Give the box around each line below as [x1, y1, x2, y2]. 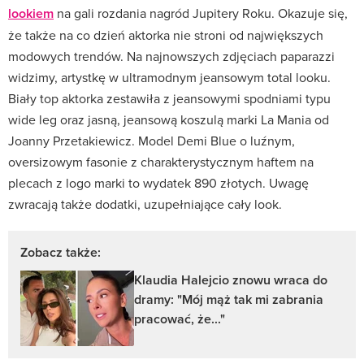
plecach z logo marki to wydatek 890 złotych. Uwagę [8, 173, 309, 192]
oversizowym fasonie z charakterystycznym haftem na [8, 152, 314, 171]
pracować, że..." [134, 309, 225, 328]
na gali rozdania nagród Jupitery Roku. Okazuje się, [54, 3, 348, 22]
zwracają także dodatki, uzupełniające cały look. [8, 194, 282, 213]
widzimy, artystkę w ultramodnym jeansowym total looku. [8, 67, 331, 86]
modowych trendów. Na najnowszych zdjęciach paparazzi [8, 46, 335, 65]
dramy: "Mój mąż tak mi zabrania [134, 289, 323, 309]
